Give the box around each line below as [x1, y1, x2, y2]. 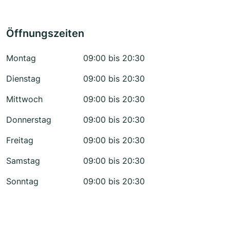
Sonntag [6, 176, 39, 187]
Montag [6, 53, 36, 64]
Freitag [6, 135, 33, 146]
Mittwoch [6, 94, 43, 105]
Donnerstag [6, 114, 51, 125]
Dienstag [6, 73, 41, 84]
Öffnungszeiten [6, 27, 84, 40]
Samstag [6, 156, 40, 166]
